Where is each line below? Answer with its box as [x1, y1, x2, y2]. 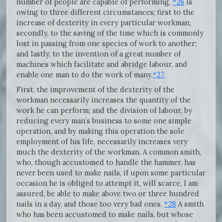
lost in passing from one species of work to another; [16, 38, 197, 48]
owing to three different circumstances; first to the [16, 7, 194, 17]
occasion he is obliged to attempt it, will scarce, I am [16, 178, 198, 188]
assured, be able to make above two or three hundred [16, 188, 199, 198]
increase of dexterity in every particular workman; [16, 17, 191, 27]
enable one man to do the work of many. [16, 69, 153, 79]
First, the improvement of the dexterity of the [16, 84, 174, 94]
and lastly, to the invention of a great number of [16, 49, 181, 58]
